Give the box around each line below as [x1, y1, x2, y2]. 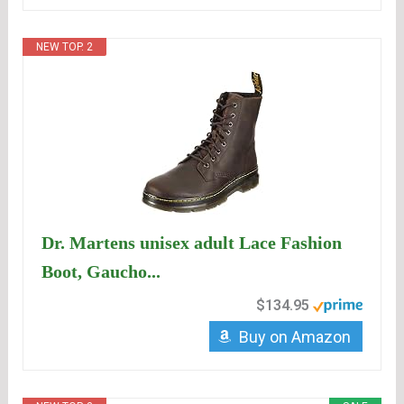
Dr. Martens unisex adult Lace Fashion [41, 233, 343, 253]
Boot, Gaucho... [41, 262, 161, 282]
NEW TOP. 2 [36, 41, 94, 54]
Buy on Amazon [238, 327, 351, 347]
